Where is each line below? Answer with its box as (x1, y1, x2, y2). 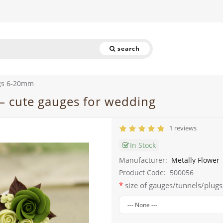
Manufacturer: (119, 155, 167, 165)
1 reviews (166, 123, 197, 133)
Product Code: (119, 168, 166, 178)
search (117, 44, 140, 53)
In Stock (130, 140, 156, 150)
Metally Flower (171, 155, 220, 165)
